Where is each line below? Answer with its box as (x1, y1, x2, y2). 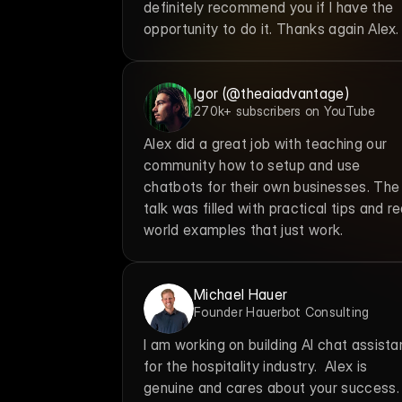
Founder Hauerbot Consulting (194, 304, 370, 319)
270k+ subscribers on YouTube (194, 103, 375, 118)
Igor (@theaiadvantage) (194, 84, 350, 102)
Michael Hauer (194, 285, 288, 303)
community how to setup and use (144, 156, 361, 174)
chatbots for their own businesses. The (144, 178, 400, 196)
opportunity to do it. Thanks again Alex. (144, 20, 399, 38)
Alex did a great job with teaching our (144, 135, 388, 153)
